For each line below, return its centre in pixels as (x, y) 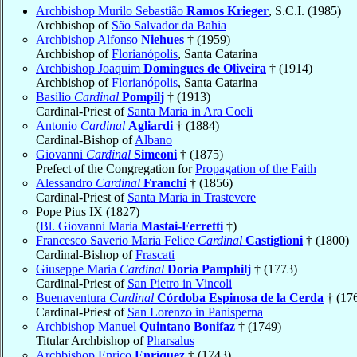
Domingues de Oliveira (205, 68)
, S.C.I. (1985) (305, 10)
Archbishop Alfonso (88, 39)
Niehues (163, 39)
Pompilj (143, 96)
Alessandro (66, 182)
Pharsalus (171, 340)
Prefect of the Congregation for (116, 168)
